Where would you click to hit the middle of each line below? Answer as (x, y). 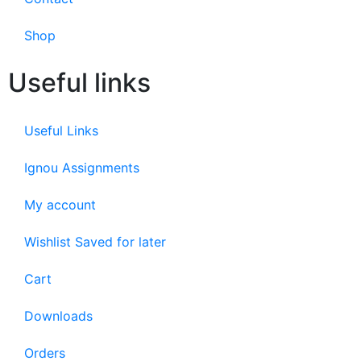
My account (60, 205)
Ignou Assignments (82, 168)
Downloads (58, 316)
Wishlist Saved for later (95, 242)
